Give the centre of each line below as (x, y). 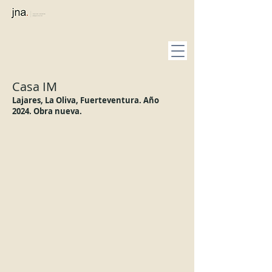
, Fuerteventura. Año (117, 100)
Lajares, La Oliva (44, 100)
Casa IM (35, 87)
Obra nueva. (57, 111)
